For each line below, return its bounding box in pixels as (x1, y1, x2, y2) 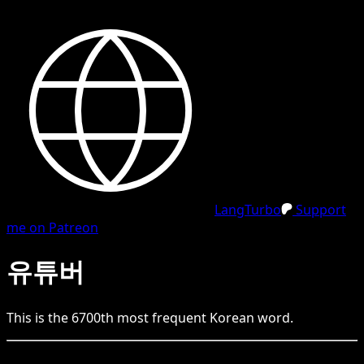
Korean (210, 308, 254, 327)
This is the (6, 308, 71, 327)
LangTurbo (214, 201, 281, 219)
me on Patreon (6, 219, 98, 236)
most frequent (114, 308, 210, 327)
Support (292, 201, 346, 219)
